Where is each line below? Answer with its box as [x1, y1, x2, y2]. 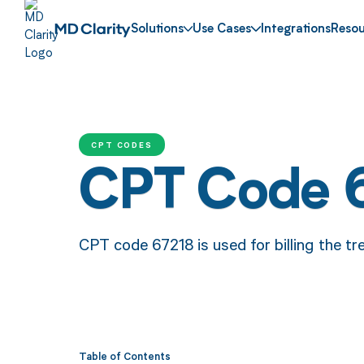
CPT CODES [90, 138, 154, 150]
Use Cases [193, 24, 252, 37]
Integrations [261, 24, 331, 37]
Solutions [130, 24, 184, 37]
